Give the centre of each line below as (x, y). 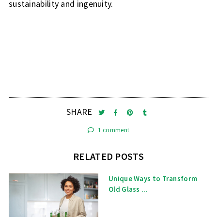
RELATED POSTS (108, 156)
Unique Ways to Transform (153, 178)
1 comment (113, 130)
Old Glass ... (128, 189)
